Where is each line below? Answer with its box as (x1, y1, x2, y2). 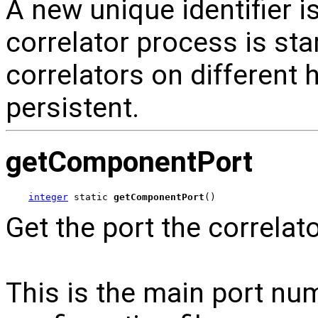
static (68, 192, 114, 203)
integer (28, 192, 68, 203)
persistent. (6, 91, 139, 124)
